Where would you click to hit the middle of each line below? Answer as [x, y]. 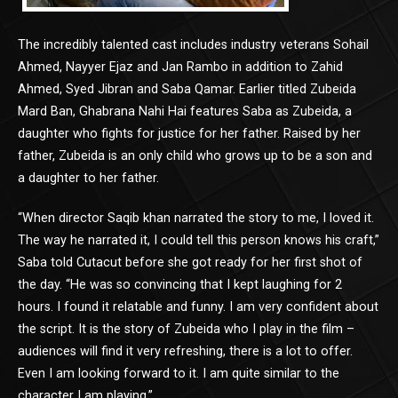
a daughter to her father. [88, 178]
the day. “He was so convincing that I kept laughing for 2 [180, 284]
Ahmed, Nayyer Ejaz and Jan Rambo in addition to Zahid [180, 67]
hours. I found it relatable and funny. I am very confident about [198, 306]
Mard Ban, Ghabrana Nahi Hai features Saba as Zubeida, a [185, 111]
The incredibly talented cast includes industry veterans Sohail [193, 44]
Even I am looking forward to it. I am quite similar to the [179, 373]
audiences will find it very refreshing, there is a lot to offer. [185, 351]
